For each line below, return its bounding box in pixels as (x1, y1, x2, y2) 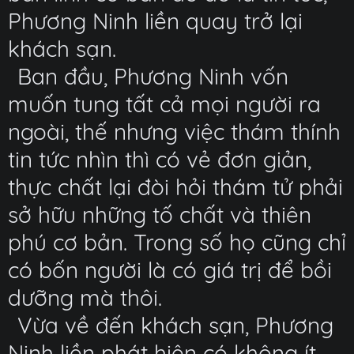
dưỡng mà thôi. (8, 284, 162, 311)
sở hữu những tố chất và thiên (8, 201, 311, 228)
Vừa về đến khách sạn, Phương (17, 311, 333, 339)
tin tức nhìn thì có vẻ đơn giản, (8, 145, 311, 173)
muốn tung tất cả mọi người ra (8, 90, 321, 118)
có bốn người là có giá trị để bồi (8, 256, 332, 284)
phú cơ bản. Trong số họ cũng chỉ (8, 228, 346, 256)
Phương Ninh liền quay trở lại (8, 7, 303, 35)
